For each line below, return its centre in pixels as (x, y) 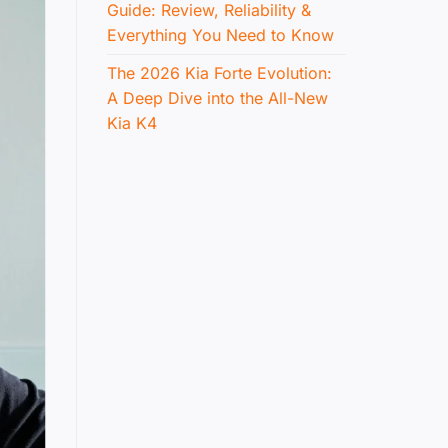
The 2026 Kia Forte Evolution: (219, 73)
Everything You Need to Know (220, 35)
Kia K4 (132, 123)
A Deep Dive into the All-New (217, 98)
